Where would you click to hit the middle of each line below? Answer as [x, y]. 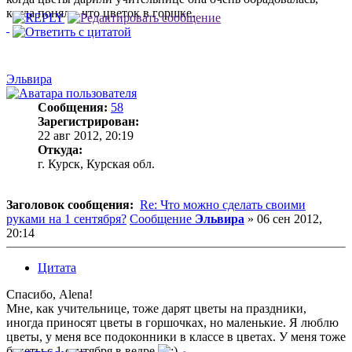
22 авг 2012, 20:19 [86, 135]
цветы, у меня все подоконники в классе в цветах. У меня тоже [176, 336]
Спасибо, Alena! [49, 294]
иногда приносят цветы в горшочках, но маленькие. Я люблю [172, 322]
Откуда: [60, 149]
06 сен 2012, [290, 218]
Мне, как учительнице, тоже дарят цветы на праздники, [156, 308]
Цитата [57, 267]
